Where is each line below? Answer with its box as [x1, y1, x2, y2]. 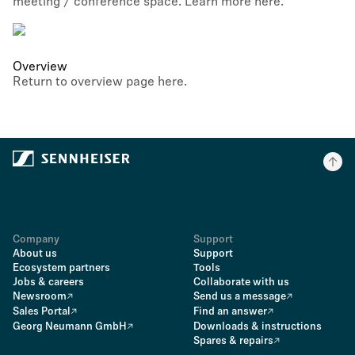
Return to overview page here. [13, 76, 187, 89]
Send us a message [193, 292, 286, 302]
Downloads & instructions [193, 322, 322, 332]
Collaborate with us [193, 277, 289, 288]
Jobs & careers [13, 277, 84, 288]
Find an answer [193, 307, 267, 317]
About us [13, 249, 57, 259]
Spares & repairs [193, 336, 273, 346]
